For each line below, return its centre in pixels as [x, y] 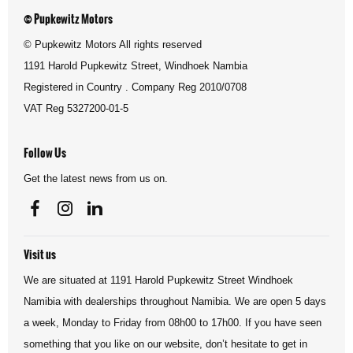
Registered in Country [73, 87]
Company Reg [164, 87]
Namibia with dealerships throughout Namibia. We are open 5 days [175, 301]
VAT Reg [44, 108]
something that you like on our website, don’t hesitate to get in [165, 344]
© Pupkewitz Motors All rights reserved [113, 44]
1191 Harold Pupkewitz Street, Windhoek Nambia [136, 65]
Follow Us [45, 153]
